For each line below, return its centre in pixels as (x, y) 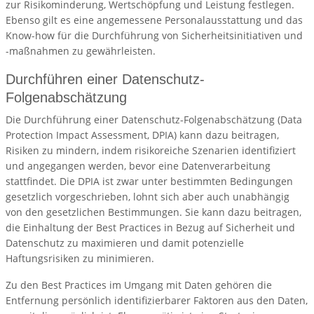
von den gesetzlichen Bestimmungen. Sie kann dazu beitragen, (153, 212)
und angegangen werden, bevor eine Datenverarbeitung (138, 166)
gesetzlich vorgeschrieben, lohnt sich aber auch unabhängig (148, 197)
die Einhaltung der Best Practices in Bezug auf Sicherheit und (150, 228)
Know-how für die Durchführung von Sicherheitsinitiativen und (154, 36)
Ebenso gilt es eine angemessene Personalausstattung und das (154, 20)
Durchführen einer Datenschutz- (105, 80)
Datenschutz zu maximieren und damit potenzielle (125, 243)
